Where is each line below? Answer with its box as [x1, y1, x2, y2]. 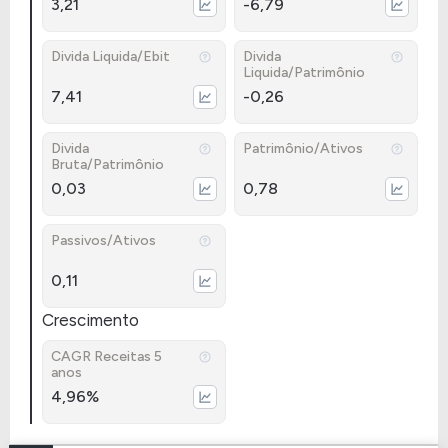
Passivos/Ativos [51, 232, 156, 249]
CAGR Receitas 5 [51, 348, 162, 365]
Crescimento [42, 310, 139, 330]
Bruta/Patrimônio [51, 156, 164, 173]
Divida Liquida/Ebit [51, 48, 170, 65]
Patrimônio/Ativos [243, 140, 363, 157]
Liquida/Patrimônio [243, 64, 365, 81]
